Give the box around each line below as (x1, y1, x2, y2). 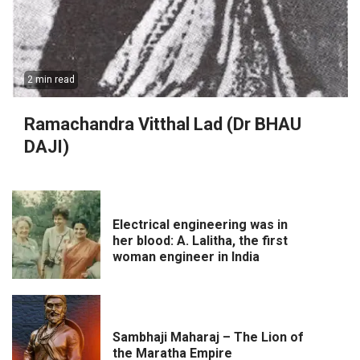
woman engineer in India (112, 248, 260, 264)
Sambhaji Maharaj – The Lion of (112, 329, 304, 345)
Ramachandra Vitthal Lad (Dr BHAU (24, 114, 301, 135)
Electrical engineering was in (112, 216, 288, 232)
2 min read (27, 74, 75, 86)
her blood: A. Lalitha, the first (112, 232, 288, 248)
